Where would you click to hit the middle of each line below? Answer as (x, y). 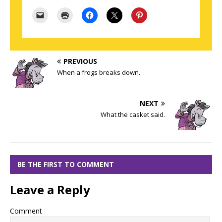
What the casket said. (133, 114)
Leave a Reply (50, 189)
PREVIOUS (80, 61)
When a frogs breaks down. (99, 72)
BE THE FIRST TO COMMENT (66, 164)
